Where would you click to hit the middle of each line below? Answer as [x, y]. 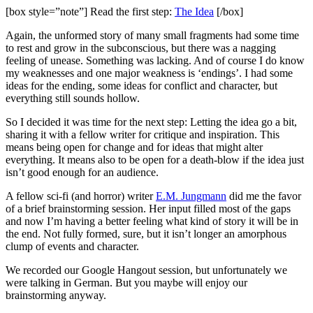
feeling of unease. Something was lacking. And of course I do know [155, 60]
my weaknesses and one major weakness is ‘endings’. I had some [149, 73]
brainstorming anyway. [56, 295]
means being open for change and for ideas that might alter [134, 147]
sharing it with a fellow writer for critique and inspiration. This [143, 134]
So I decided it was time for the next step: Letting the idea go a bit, [151, 122]
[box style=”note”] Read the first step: [90, 11]
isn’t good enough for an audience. [82, 172]
